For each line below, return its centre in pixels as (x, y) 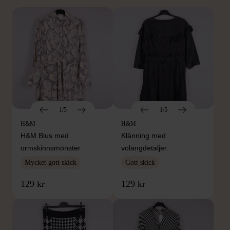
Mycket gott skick (51, 163)
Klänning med (143, 136)
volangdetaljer (144, 148)
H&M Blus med (45, 136)
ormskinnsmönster (51, 148)
